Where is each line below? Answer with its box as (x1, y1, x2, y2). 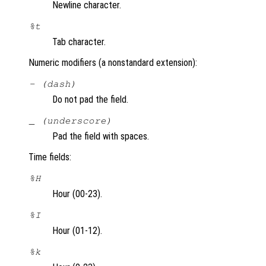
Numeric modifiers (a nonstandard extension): (28, 57, 197, 69)
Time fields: (28, 151, 71, 163)
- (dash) (28, 79, 77, 89)
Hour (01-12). (52, 225, 102, 237)
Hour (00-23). (52, 188, 102, 200)
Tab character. (52, 36, 106, 48)
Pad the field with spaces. (52, 131, 149, 142)
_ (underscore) (28, 116, 112, 126)
